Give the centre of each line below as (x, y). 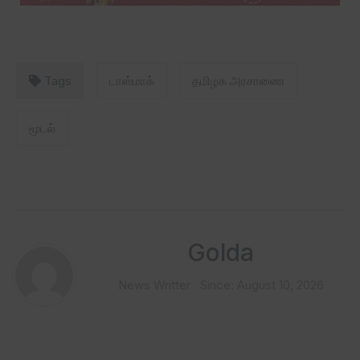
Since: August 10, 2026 (262, 284)
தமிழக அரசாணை (238, 80)
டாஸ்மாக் (132, 80)
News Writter (154, 284)
